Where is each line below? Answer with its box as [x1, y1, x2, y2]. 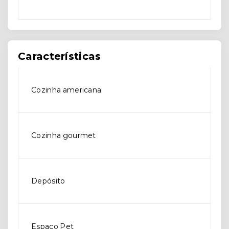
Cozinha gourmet [31, 131, 96, 141]
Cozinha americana [31, 85, 102, 95]
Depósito [31, 176, 65, 186]
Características [18, 50, 101, 63]
